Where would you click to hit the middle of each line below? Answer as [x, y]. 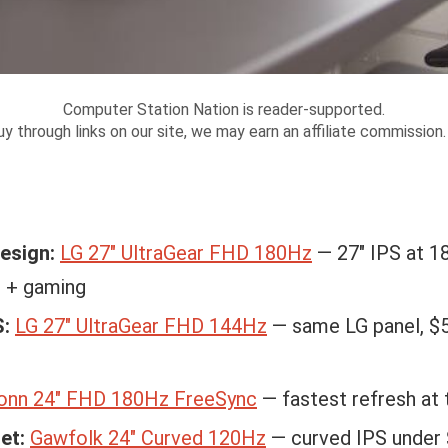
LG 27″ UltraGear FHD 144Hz [141, 326]
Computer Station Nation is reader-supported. [224, 109]
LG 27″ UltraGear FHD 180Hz [186, 253]
